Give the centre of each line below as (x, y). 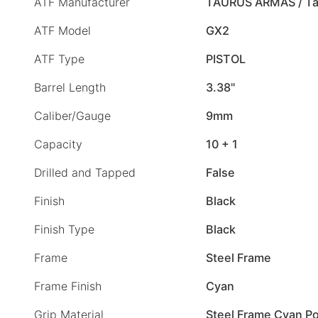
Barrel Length (70, 88)
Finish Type (64, 230)
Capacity (58, 144)
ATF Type (59, 59)
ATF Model (62, 31)
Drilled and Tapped (85, 173)
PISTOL (226, 59)
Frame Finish (68, 286)
